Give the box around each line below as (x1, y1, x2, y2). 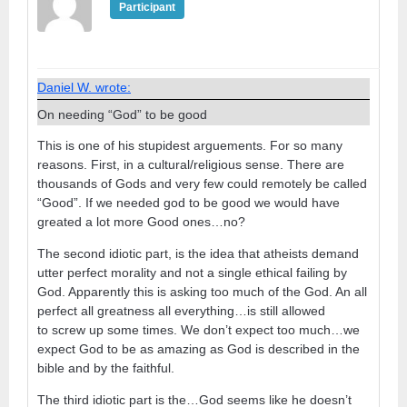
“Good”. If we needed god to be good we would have (37, 194, 340, 210)
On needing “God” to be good (37, 106, 207, 122)
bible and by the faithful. (37, 360, 174, 375)
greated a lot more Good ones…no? (37, 213, 245, 229)
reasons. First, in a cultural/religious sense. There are (37, 156, 344, 172)
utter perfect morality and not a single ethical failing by (37, 264, 347, 280)
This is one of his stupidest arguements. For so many (37, 137, 342, 153)
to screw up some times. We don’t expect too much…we (37, 322, 360, 337)
